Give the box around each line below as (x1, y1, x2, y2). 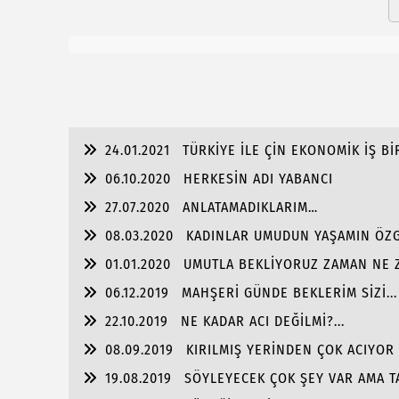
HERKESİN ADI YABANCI (183, 170, 333, 187)
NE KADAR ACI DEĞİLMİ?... (181, 313, 345, 330)
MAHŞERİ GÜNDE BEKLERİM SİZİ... (182, 284, 397, 301)
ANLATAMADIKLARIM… (183, 199, 318, 216)
